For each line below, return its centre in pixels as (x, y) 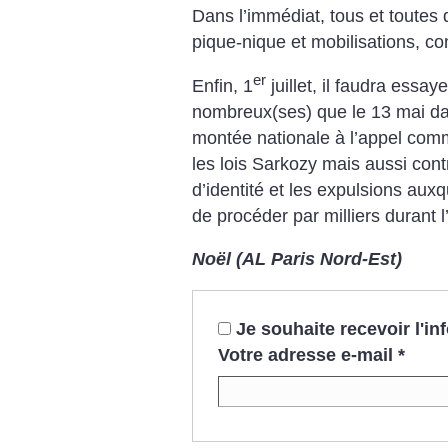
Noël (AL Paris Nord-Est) (297, 259)
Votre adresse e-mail (305, 354)
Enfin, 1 (222, 85)
